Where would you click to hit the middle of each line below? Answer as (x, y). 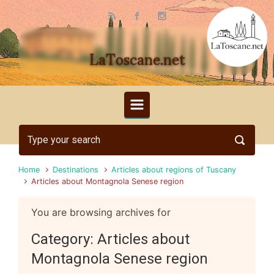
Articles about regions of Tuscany (174, 170)
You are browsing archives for (101, 213)
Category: (64, 239)
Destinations (76, 170)
